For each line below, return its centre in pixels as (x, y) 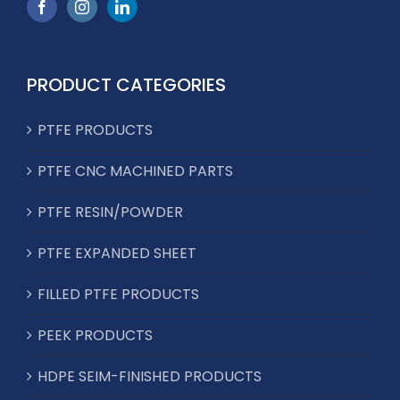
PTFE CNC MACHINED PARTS (135, 171)
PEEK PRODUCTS (95, 335)
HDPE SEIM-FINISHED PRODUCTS (150, 376)
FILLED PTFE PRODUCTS (118, 294)
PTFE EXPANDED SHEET (117, 253)
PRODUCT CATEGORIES (126, 84)
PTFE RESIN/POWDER (110, 212)
